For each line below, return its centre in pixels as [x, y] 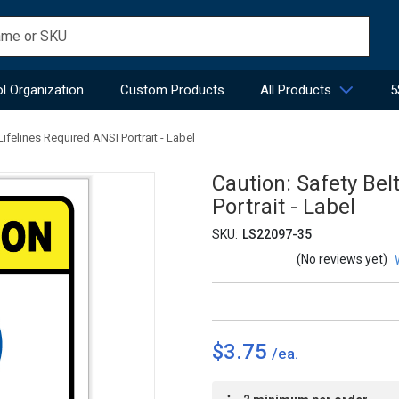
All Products [295, 90]
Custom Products [172, 90]
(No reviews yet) [342, 260]
